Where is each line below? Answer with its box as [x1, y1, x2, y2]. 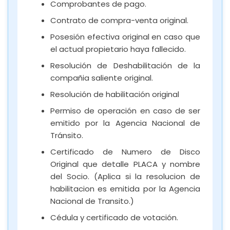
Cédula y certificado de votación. [50, 212, 178, 223]
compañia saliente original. [50, 72, 153, 83]
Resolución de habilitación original [50, 88, 179, 100]
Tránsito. [50, 129, 83, 141]
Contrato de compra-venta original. [50, 14, 188, 26]
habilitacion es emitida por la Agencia [50, 183, 200, 194]
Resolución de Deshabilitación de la [50, 60, 200, 71]
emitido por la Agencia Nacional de [50, 117, 200, 128]
